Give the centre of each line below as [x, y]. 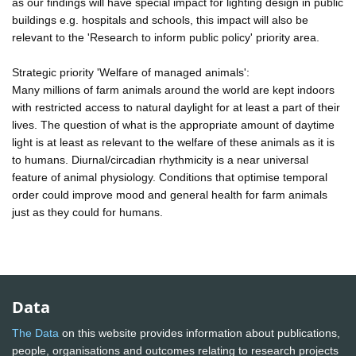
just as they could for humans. [87, 212]
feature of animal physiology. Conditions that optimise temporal [170, 177]
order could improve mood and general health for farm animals [170, 194]
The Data [35, 333]
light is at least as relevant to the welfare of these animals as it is [173, 142]
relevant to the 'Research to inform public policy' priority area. [166, 37]
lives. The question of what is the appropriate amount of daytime [173, 124]
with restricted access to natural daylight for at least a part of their [176, 107]
